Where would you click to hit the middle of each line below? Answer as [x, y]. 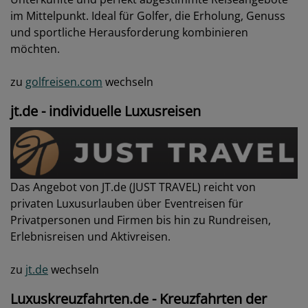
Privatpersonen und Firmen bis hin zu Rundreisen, [141, 220]
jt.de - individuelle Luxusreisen [106, 111]
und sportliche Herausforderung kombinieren [129, 32]
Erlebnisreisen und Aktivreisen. [90, 237]
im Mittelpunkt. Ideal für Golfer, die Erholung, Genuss [148, 15]
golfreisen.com [64, 81]
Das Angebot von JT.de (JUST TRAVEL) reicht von [133, 187]
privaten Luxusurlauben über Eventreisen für [127, 204]
